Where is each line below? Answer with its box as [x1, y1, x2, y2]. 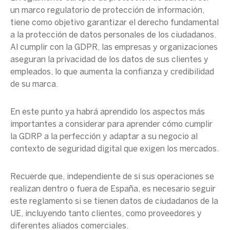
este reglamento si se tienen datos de [10, 198, 155, 205]
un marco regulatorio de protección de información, [10, 7, 204, 14]
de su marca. [10, 81, 58, 88]
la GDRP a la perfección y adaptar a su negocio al [10, 133, 198, 141]
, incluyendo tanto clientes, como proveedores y [21, 210, 202, 218]
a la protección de [10, 31, 80, 39]
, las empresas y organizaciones [98, 44, 218, 51]
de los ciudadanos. [145, 31, 216, 39]
